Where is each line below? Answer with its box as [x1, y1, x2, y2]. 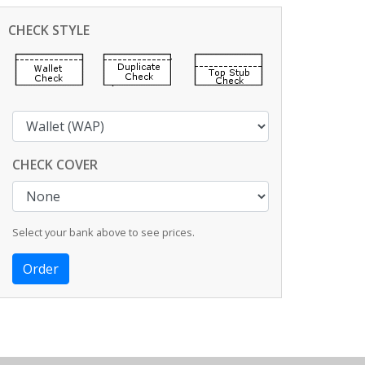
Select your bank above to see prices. [12, 225, 195, 240]
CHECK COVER [12, 156, 98, 174]
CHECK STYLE [8, 21, 90, 39]
